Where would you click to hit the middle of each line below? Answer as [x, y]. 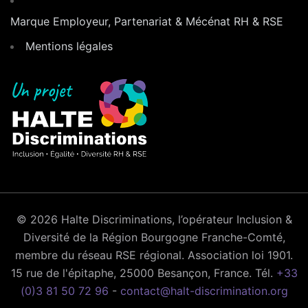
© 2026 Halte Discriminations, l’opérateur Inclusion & [154, 220]
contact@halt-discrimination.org [204, 291]
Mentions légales [69, 46]
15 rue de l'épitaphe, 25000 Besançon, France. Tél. [143, 273]
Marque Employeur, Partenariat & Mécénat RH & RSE [147, 22]
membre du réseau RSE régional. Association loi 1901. [154, 255]
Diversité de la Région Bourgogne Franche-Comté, [154, 238]
